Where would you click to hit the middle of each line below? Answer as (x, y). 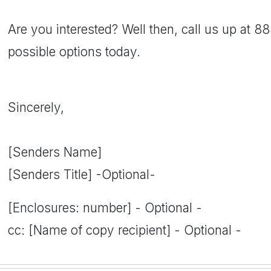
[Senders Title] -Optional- (82, 175)
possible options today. (74, 52)
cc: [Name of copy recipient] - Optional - (125, 230)
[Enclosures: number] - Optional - (105, 208)
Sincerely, (36, 107)
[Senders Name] (55, 152)
